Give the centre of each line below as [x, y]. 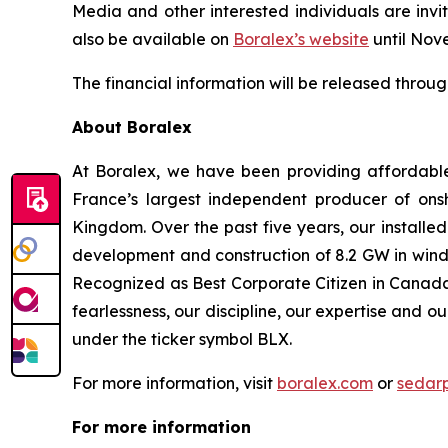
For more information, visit [174, 382]
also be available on [152, 38]
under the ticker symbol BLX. [182, 338]
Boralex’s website [301, 38]
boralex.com [325, 382]
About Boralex [132, 126]
